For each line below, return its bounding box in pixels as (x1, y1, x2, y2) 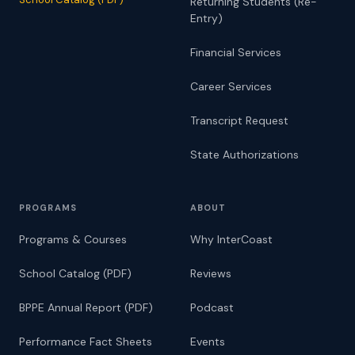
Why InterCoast (190, 232, 273, 246)
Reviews (190, 266, 231, 281)
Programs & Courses (19, 232, 127, 246)
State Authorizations (190, 147, 299, 162)
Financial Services (190, 45, 281, 59)
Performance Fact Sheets (19, 334, 152, 349)
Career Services (190, 79, 272, 94)
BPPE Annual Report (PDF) (19, 300, 153, 315)
